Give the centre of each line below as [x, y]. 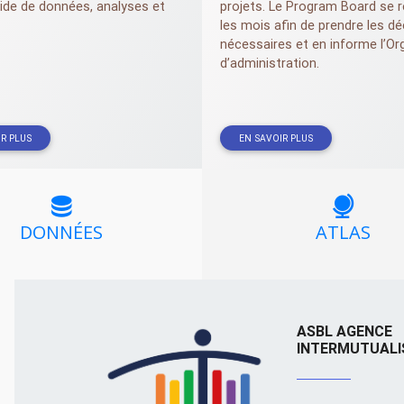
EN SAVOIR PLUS [275, 138]
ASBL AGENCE [345, 331]
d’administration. [270, 64]
